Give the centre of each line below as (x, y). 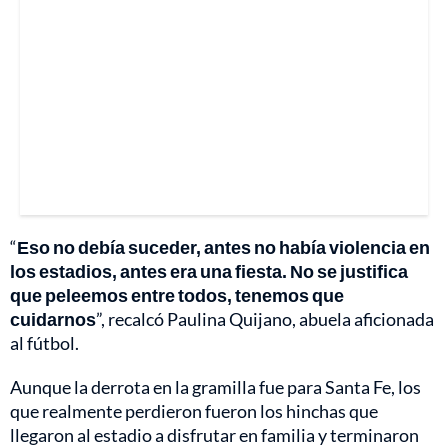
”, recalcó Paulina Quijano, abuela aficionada (265, 318)
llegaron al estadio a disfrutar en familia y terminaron (214, 434)
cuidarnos (53, 318)
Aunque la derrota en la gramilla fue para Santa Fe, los (215, 386)
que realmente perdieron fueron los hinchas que (194, 410)
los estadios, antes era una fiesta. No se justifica (209, 270)
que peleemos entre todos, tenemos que (177, 294)
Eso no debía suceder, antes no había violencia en (223, 246)
